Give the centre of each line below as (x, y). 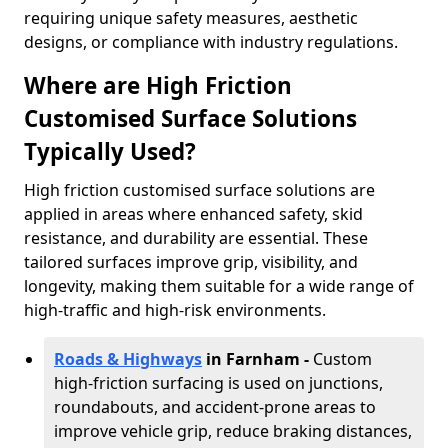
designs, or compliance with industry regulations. (211, 42)
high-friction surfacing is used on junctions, (218, 383)
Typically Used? (110, 151)
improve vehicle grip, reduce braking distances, (233, 431)
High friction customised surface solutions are (199, 190)
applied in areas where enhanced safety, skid (193, 214)
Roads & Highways (128, 359)
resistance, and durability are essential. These (196, 238)
